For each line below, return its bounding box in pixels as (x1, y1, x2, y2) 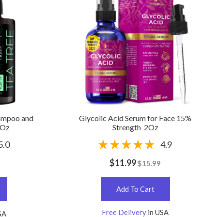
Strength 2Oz (112, 123, 158, 132)
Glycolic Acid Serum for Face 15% (79, 113, 192, 123)
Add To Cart (116, 185, 155, 194)
